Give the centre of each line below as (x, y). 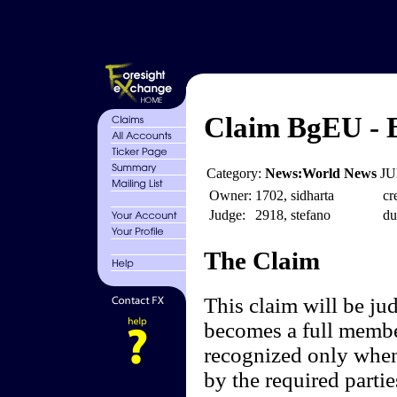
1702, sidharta (294, 196)
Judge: (227, 215)
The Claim (261, 261)
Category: (235, 174)
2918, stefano (292, 215)
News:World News (320, 174)
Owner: (230, 196)
